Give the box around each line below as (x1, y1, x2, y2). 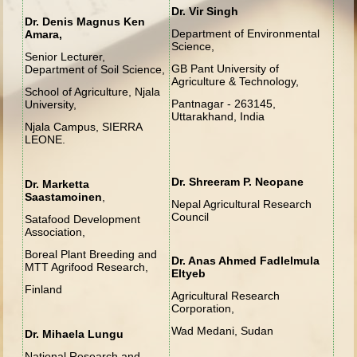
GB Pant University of (171, 61, 280, 75)
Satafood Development (25, 212, 141, 226)
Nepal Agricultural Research (171, 197, 312, 210)
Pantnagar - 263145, (171, 96, 277, 110)
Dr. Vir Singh (171, 4, 239, 18)
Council (171, 210, 210, 223)
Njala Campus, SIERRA (25, 120, 143, 133)
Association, (25, 225, 86, 238)
